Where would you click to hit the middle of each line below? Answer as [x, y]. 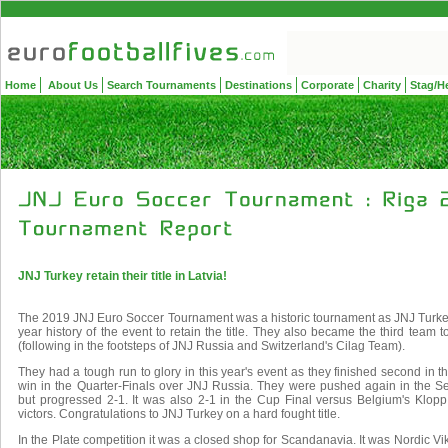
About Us [71, 85]
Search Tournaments [161, 85]
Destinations [258, 85]
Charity [382, 85]
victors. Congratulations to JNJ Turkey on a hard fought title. [179, 414]
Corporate [327, 85]
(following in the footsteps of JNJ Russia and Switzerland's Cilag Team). [211, 346]
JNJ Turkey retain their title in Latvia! [122, 276]
